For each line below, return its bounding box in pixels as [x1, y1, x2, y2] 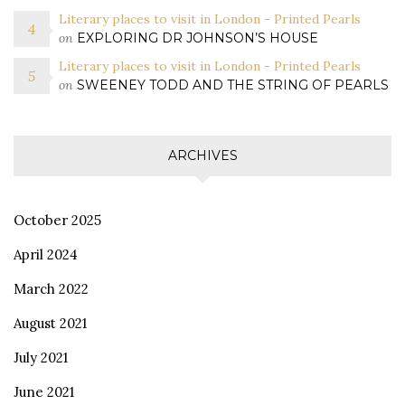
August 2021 [14, 314, 87, 332]
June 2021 [14, 382, 74, 400]
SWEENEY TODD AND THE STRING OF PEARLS [77, 76, 389, 93]
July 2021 [14, 348, 68, 366]
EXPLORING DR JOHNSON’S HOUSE [77, 29, 318, 46]
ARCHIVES [167, 146, 238, 164]
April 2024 [14, 245, 78, 263]
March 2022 [14, 279, 89, 297]
